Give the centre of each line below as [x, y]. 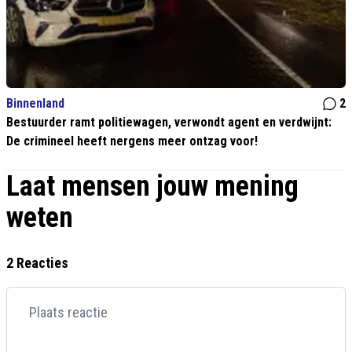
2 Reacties [37, 263]
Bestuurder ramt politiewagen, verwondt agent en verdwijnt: [169, 123]
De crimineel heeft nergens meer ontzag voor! [132, 141]
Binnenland [35, 104]
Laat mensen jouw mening [152, 187]
